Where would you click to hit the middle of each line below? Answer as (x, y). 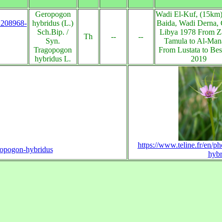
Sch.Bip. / (53, 32)
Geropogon (53, 14)
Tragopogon (53, 50)
